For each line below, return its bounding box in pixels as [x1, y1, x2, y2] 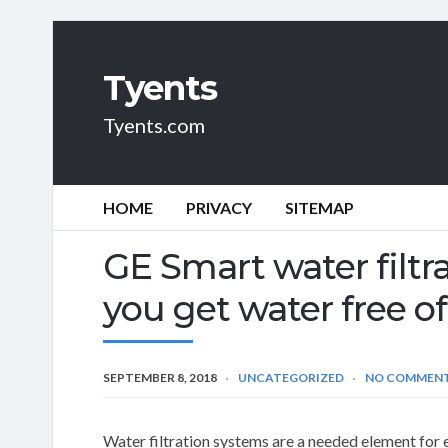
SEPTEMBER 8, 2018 [103, 369, 217, 385]
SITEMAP [285, 198, 354, 217]
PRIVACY [186, 198, 252, 217]
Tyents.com [103, 113, 205, 137]
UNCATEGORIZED [238, 369, 344, 385]
